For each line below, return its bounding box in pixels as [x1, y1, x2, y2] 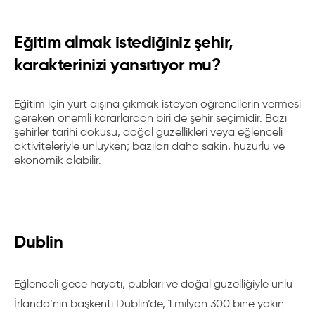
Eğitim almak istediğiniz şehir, [14, 32, 233, 53]
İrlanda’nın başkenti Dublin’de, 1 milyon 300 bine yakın [14, 297, 284, 310]
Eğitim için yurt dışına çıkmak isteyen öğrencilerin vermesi [14, 97, 301, 110]
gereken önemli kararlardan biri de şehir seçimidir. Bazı [14, 111, 287, 124]
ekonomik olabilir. [14, 153, 101, 167]
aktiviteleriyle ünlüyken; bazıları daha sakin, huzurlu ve [14, 139, 285, 153]
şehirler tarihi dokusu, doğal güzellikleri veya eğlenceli [14, 125, 283, 139]
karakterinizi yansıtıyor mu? [14, 54, 220, 75]
